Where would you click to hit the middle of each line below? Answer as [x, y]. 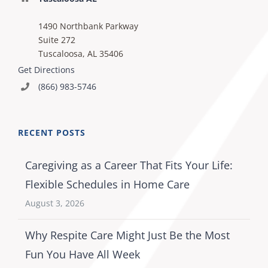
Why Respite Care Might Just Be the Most [127, 235]
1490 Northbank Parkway [88, 26]
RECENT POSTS [52, 133]
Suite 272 [57, 39]
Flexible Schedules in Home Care [107, 185]
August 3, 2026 [55, 203]
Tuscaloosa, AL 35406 [80, 53]
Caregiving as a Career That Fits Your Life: [129, 165]
